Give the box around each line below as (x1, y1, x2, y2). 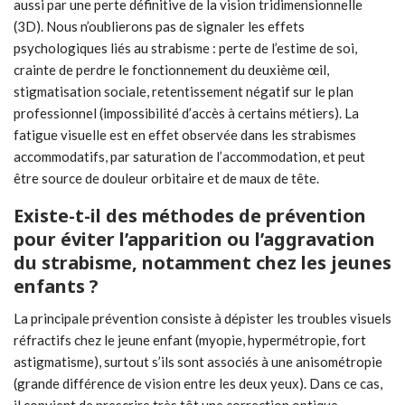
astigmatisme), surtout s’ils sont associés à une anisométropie (14, 353, 382, 371)
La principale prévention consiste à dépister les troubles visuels (14, 310, 391, 327)
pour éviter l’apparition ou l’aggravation (14, 227, 375, 252)
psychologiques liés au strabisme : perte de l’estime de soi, (14, 40, 357, 57)
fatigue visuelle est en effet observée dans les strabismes (14, 127, 356, 144)
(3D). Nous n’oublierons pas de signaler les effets (14, 18, 305, 35)
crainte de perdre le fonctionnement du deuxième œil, (14, 61, 329, 79)
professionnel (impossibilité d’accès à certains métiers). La (14, 105, 359, 122)
